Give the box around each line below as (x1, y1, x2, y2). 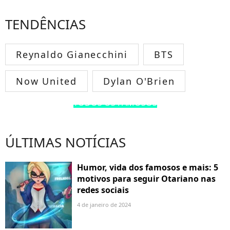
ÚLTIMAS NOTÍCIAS (5, 132, 126, 151)
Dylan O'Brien (103, 74, 175, 87)
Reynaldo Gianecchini (16, 48, 128, 61)
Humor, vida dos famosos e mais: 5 (77, 161, 218, 173)
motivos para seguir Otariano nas (77, 172, 216, 184)
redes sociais (77, 184, 129, 196)
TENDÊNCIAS (5, 14, 86, 33)
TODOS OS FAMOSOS (73, 97, 157, 108)
